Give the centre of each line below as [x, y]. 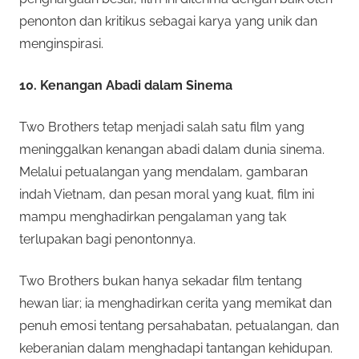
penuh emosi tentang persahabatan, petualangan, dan [179, 325]
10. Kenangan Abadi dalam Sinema [126, 85]
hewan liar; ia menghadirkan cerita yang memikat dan [175, 303]
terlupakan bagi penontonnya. [107, 239]
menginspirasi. [61, 43]
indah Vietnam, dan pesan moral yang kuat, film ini [167, 194]
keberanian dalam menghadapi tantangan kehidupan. [176, 348]
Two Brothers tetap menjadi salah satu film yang [162, 127]
